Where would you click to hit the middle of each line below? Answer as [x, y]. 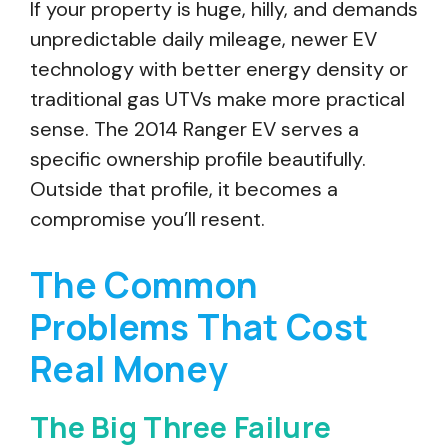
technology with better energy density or [219, 69]
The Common [144, 285]
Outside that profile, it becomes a [184, 189]
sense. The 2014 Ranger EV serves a [194, 129]
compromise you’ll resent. [147, 219]
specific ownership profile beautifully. [198, 159]
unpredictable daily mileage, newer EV [203, 39]
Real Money [129, 369]
